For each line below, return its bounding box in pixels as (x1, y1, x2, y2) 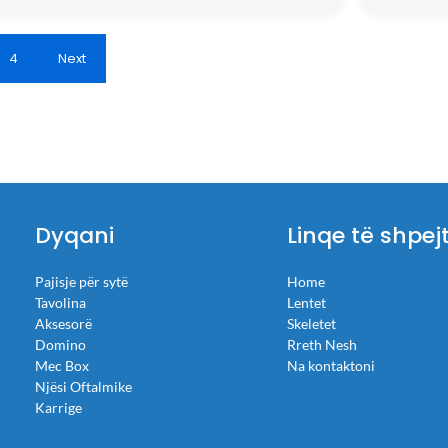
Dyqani (34, 220, 114, 251)
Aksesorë (34, 315, 92, 332)
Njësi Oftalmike (34, 378, 132, 395)
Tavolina (34, 294, 86, 311)
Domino (34, 336, 86, 353)
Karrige (34, 399, 82, 416)
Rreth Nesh (287, 336, 358, 353)
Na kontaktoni (287, 357, 376, 374)
